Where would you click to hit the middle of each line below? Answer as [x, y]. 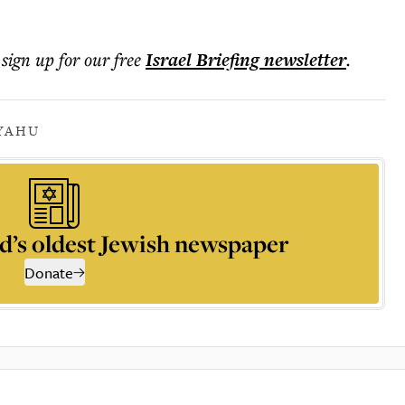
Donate [48, 273]
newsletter [303, 60]
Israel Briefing [202, 60]
